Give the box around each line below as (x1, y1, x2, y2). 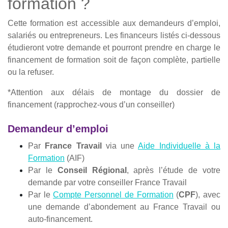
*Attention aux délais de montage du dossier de (8, 88, 220, 97)
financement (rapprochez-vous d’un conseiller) (8, 100, 175, 109)
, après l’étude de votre (126, 166, 221, 175)
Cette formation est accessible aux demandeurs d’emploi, (8, 19, 220, 28)
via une (101, 141, 138, 151)
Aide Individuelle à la (138, 141, 220, 151)
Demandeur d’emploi (8, 123, 108, 135)
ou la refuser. (8, 68, 54, 77)
